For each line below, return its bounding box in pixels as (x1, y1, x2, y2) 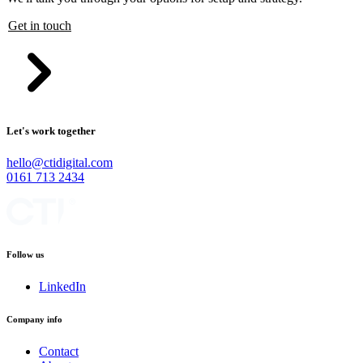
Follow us (6, 250, 44, 260)
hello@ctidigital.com (6, 156, 113, 170)
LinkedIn (39, 280, 86, 294)
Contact (39, 344, 79, 359)
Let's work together (6, 125, 96, 138)
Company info (6, 314, 62, 325)
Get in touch (8, 19, 71, 33)
